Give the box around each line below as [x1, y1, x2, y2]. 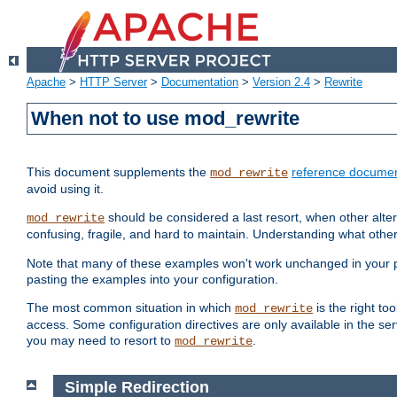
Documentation [161, 75, 238, 90]
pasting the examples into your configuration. [27, 272, 278, 287]
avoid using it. [27, 182, 104, 197]
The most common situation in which [27, 300, 235, 315]
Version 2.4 [253, 75, 310, 90]
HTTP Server [80, 75, 147, 90]
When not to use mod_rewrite [31, 107, 300, 130]
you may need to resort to [27, 333, 175, 348]
